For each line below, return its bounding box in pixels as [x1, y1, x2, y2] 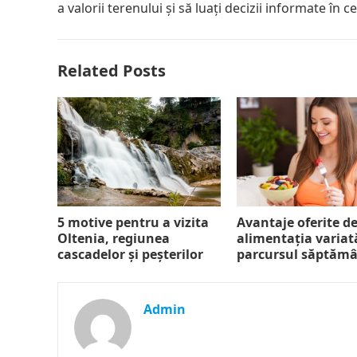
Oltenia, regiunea [57, 229, 170, 247]
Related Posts [57, 60, 166, 81]
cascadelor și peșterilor [57, 245, 203, 263]
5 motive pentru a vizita [57, 213, 209, 231]
